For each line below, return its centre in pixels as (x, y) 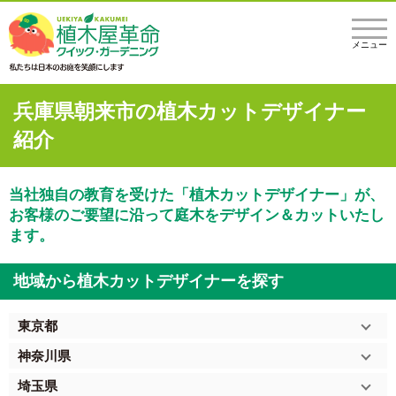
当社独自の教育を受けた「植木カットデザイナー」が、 (197, 194)
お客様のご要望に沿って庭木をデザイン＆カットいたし (197, 215)
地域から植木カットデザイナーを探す (148, 281)
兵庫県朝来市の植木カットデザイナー (190, 111)
